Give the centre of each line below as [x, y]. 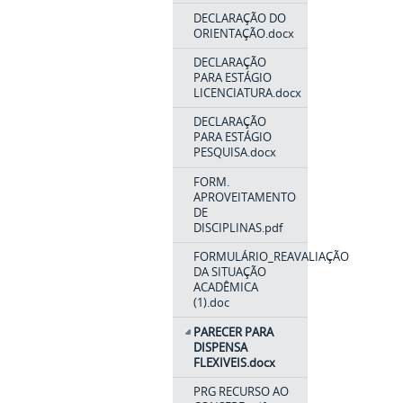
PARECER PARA [233, 331]
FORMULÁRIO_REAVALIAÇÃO [271, 257]
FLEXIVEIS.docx [234, 362]
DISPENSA [220, 347]
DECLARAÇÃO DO [239, 18]
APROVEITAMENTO [244, 197]
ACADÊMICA [225, 287]
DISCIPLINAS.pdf [237, 227]
